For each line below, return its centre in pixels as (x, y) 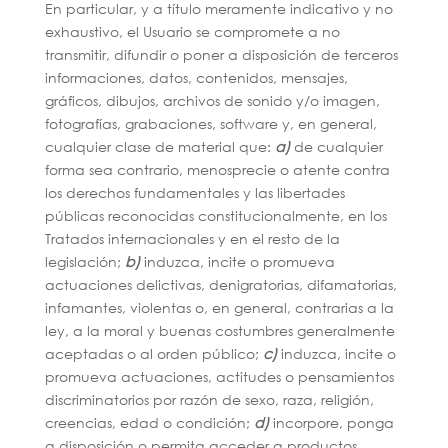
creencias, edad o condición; (149, 422)
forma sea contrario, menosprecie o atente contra (217, 169)
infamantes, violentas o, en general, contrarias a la (219, 307)
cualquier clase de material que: (159, 146)
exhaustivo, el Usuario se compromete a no (192, 31)
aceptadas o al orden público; (153, 353)
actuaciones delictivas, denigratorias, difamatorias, (220, 284)
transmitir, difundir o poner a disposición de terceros (221, 54)
